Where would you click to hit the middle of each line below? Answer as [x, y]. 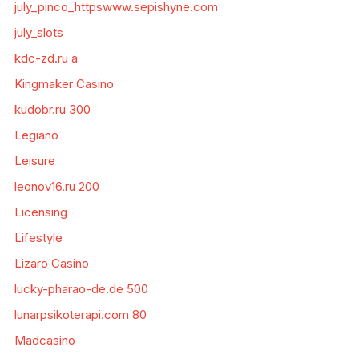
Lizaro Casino [51, 263]
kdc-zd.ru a [46, 58]
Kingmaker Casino [64, 84]
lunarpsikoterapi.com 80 [80, 315]
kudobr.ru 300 [52, 109]
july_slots [38, 32]
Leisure [34, 161]
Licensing [40, 212]
